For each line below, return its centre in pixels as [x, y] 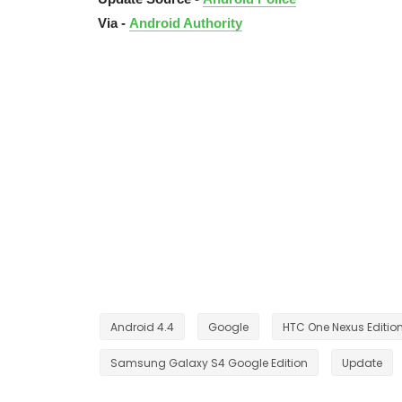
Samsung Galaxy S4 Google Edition [209, 363]
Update [362, 363]
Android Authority [186, 23]
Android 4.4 [142, 327]
